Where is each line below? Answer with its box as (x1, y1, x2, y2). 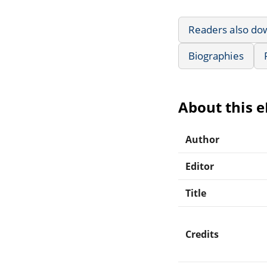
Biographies (188, 48, 244, 63)
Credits (185, 227, 219, 241)
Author (185, 132, 220, 146)
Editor (185, 159, 215, 173)
